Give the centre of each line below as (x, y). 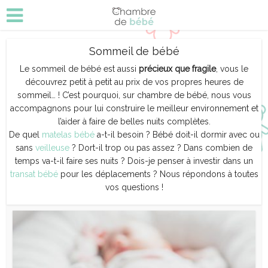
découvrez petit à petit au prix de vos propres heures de (134, 82)
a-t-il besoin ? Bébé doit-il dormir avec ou (178, 135)
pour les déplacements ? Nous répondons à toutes (158, 174)
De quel (25, 135)
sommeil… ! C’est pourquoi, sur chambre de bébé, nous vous (134, 95)
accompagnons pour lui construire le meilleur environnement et (134, 108)
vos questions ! (134, 187)
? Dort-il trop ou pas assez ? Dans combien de (162, 148)
